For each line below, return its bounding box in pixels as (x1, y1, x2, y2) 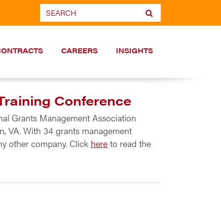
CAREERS (61, 45, 98, 55)
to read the (108, 137, 151, 149)
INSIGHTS (115, 45, 153, 55)
